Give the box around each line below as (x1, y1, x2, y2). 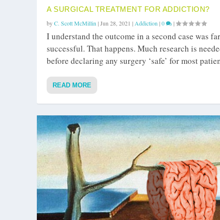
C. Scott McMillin (54, 19, 96, 27)
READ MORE (53, 82, 91, 89)
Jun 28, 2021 (100, 19, 131, 27)
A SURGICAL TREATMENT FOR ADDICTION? (47, 5, 210, 14)
